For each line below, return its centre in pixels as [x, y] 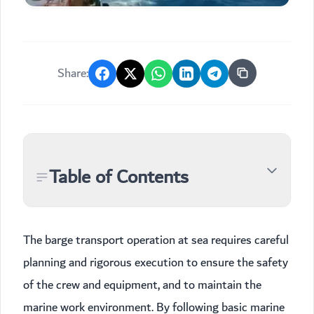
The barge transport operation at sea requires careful [156, 240]
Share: [73, 73]
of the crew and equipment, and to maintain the [142, 285]
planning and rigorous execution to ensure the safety [156, 263]
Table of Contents [119, 177]
